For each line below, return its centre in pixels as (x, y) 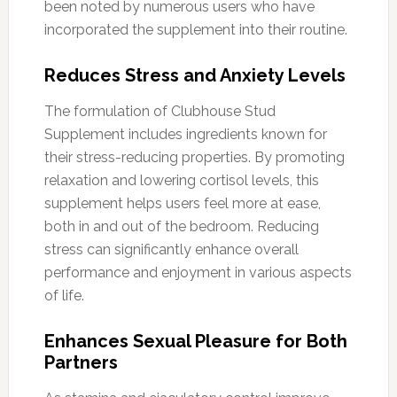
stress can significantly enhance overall (171, 249)
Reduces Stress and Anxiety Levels (195, 75)
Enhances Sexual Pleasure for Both (195, 341)
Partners (81, 362)
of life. (64, 295)
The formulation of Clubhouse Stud (160, 111)
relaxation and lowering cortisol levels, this (181, 180)
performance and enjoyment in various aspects (198, 272)
